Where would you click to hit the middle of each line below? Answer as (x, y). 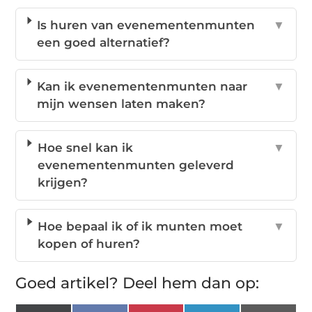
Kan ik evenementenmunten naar (142, 86)
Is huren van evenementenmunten (146, 25)
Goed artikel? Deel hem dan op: (138, 283)
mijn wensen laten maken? (121, 103)
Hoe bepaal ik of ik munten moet (140, 226)
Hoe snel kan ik (85, 147)
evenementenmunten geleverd (135, 165)
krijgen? (62, 182)
